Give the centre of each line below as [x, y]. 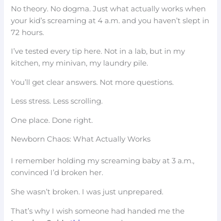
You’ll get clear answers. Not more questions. [92, 82]
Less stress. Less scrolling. [57, 101]
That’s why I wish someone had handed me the [98, 211]
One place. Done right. [52, 120]
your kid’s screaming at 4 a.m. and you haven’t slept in [110, 20]
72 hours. [28, 32]
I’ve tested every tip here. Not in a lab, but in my [98, 52]
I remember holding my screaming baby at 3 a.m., [103, 161]
